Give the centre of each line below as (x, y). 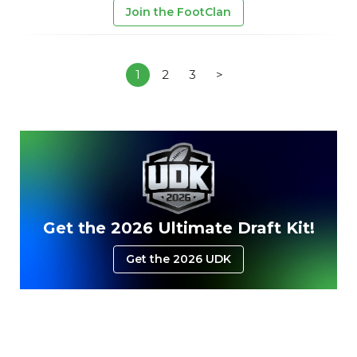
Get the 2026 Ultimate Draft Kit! (178, 228)
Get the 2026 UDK (178, 259)
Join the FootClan (178, 12)
